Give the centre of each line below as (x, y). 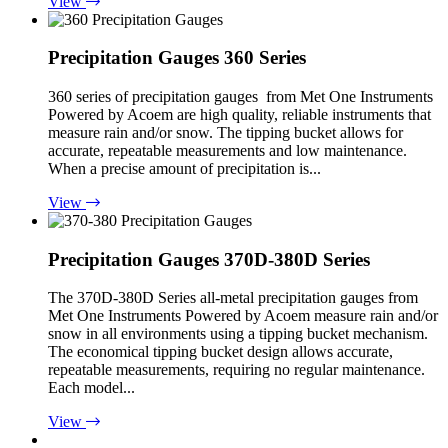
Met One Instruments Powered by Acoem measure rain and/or (243, 316)
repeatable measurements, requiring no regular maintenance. (236, 370)
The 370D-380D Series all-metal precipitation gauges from (233, 298)
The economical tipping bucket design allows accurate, (220, 352)
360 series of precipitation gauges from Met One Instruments (240, 96)
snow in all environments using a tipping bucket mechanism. (238, 334)
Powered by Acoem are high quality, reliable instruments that (239, 114)
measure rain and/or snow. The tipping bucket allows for (225, 132)
